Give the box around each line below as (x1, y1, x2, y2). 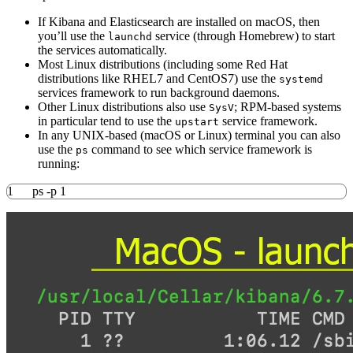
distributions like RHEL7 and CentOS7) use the (38, 71, 279, 85)
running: (38, 156, 80, 170)
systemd (279, 72, 323, 85)
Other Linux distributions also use (38, 99, 209, 113)
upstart (175, 115, 219, 128)
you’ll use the (38, 28, 108, 43)
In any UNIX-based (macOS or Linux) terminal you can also (38, 128, 340, 142)
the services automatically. (38, 43, 167, 57)
